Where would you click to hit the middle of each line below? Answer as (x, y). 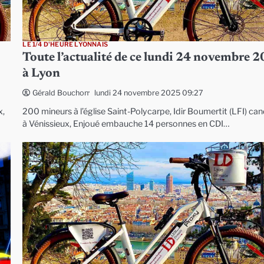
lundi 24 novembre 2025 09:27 (149, 93)
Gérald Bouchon (61, 93)
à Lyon (42, 74)
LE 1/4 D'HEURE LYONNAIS (65, 45)
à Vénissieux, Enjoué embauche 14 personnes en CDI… (126, 124)
